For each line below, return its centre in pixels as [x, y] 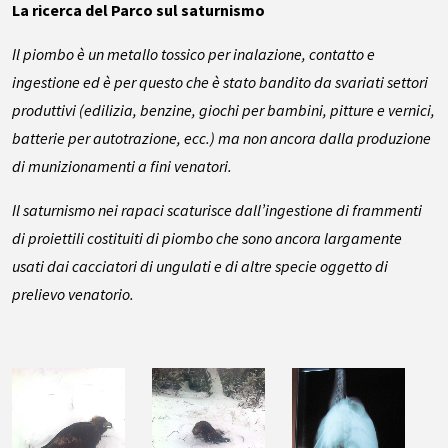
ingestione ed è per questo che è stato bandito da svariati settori [220, 81]
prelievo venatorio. [73, 293]
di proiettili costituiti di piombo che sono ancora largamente [207, 237]
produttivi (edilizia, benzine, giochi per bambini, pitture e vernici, [223, 109]
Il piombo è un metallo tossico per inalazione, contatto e [193, 53]
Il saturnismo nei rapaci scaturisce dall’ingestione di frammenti [217, 209]
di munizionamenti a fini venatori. [122, 165]
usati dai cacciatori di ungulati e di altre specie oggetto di [200, 265]
